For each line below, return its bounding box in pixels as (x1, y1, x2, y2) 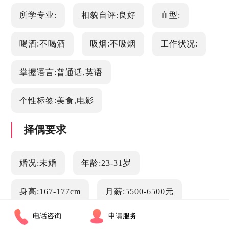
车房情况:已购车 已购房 (81, 215, 173, 224)
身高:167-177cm (19, 187, 81, 196)
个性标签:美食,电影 (19, 96, 95, 105)
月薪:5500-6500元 (105, 187, 174, 196)
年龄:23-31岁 (81, 158, 131, 168)
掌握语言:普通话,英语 (19, 67, 103, 77)
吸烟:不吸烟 (89, 39, 136, 48)
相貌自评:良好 (81, 11, 136, 20)
